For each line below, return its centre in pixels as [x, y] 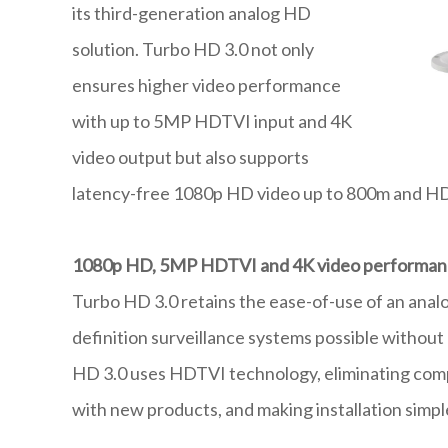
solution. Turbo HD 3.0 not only [193, 49]
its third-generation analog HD [191, 13]
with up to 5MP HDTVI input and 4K [212, 121]
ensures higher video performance [206, 85]
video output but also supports [190, 157]
